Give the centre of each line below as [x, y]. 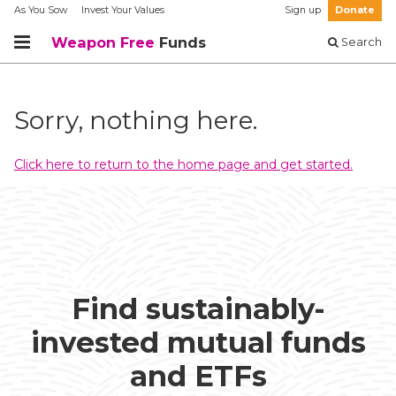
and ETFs [198, 376]
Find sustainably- [198, 308]
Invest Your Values [123, 10]
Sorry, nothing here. [136, 120]
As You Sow [41, 10]
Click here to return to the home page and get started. [183, 164]
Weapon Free [103, 42]
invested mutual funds [198, 342]
